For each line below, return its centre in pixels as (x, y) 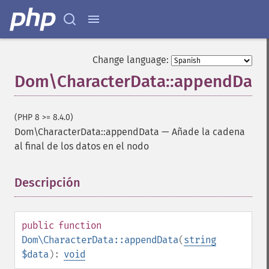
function (80, 225)
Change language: (131, 60)
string (200, 240)
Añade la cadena (208, 132)
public (38, 225)
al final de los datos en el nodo (82, 146)
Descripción (47, 183)
